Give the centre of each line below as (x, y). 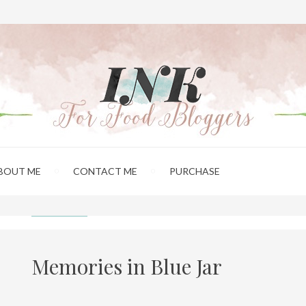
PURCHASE (195, 171)
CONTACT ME (105, 171)
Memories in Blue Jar (127, 266)
